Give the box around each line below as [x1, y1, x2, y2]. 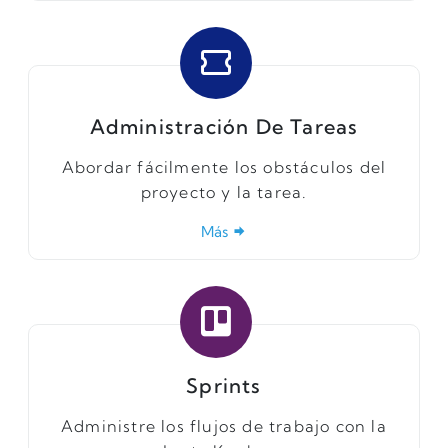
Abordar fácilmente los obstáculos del [61, 156, 387, 177]
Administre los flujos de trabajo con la [61, 415, 387, 436]
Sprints [186, 372, 262, 398]
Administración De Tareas [89, 113, 359, 139]
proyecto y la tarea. [140, 181, 308, 202]
